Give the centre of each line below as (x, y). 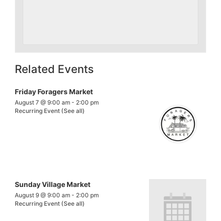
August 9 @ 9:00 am (42, 195)
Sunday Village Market (53, 184)
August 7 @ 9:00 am (42, 103)
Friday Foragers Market (54, 92)
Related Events (54, 69)
